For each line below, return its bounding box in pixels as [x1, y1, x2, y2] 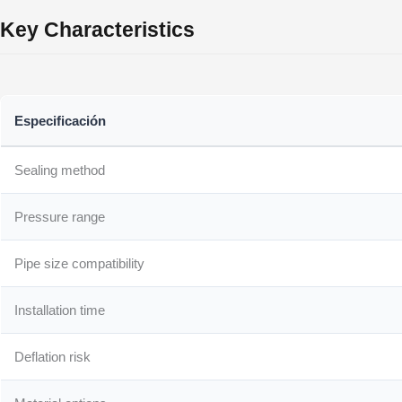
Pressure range [14, 209, 106, 225]
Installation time [14, 302, 106, 319]
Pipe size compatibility [14, 256, 145, 272]
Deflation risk [14, 349, 92, 365]
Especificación [14, 113, 107, 129]
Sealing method [14, 162, 106, 179]
